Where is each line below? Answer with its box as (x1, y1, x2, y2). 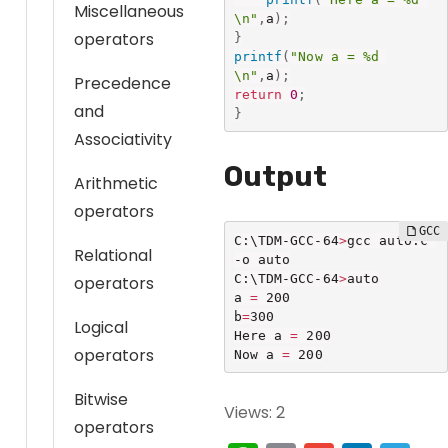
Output (224, 160, 327, 193)
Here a (233, 327, 291, 343)
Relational (74, 244, 152, 267)
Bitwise (74, 388, 128, 411)
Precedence (74, 72, 171, 95)
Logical (74, 316, 128, 339)
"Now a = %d (290, 48, 380, 64)
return (233, 86, 283, 102)
